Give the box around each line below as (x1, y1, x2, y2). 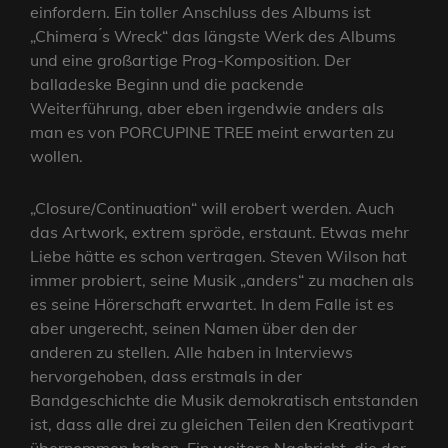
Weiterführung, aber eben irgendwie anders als (30, 98, 384, 119)
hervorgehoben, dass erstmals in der (30, 366, 302, 387)
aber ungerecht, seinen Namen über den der (30, 318, 357, 339)
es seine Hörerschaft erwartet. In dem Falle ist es (30, 294, 394, 315)
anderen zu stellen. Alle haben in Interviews (30, 342, 353, 363)
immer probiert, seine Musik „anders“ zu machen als (30, 270, 414, 291)
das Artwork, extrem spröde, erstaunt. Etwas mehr (30, 222, 409, 243)
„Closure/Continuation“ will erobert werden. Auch (30, 198, 394, 219)
